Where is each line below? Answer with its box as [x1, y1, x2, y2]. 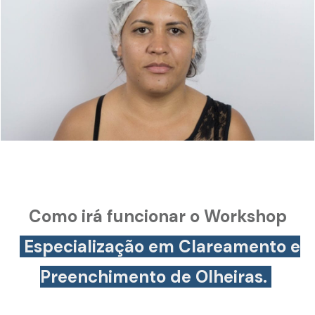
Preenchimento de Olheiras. [39, 266, 271, 288]
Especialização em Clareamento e [19, 236, 300, 258]
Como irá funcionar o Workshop [28, 205, 287, 228]
